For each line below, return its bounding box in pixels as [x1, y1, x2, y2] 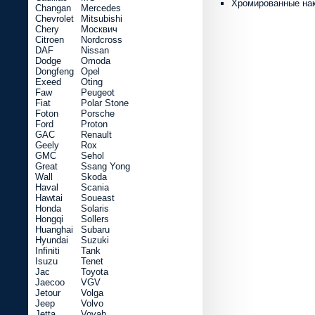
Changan [35, 3, 71, 13]
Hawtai [35, 193, 63, 203]
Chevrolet [35, 13, 74, 24]
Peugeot [81, 87, 115, 98]
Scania [81, 182, 109, 193]
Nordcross [81, 34, 122, 45]
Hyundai [35, 235, 68, 245]
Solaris [81, 203, 109, 214]
